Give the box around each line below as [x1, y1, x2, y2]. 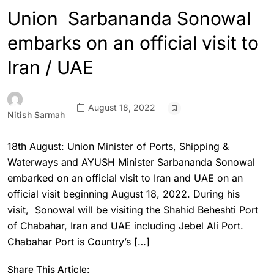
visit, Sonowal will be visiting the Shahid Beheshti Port [7, 204, 258, 216]
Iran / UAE [7, 56, 94, 78]
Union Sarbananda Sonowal [7, 7, 251, 29]
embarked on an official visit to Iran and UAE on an [7, 172, 243, 184]
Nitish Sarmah [7, 109, 65, 120]
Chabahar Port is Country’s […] [7, 235, 150, 248]
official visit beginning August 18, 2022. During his [7, 188, 240, 200]
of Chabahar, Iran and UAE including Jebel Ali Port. [7, 220, 243, 232]
